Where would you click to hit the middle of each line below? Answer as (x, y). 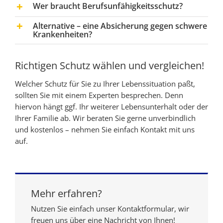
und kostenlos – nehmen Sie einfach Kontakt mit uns (105, 129)
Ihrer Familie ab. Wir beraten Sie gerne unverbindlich (105, 118)
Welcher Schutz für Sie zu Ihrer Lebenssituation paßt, (105, 83)
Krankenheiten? (62, 34)
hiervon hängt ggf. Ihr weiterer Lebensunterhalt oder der (111, 106)
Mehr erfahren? (66, 193)
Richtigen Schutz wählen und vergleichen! (110, 65)
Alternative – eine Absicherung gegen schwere (120, 26)
